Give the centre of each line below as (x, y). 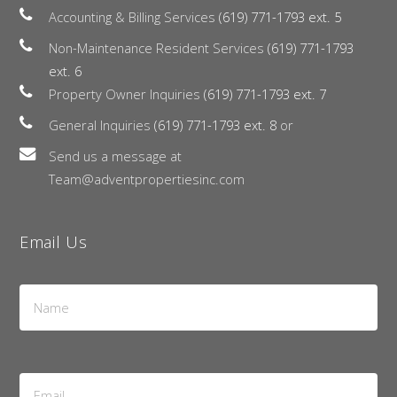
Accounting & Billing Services (134, 16)
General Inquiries (101, 125)
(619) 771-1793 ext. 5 (280, 16)
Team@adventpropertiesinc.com (147, 179)
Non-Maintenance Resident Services (158, 47)
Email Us (54, 242)
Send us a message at (115, 156)
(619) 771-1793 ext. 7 (265, 93)
